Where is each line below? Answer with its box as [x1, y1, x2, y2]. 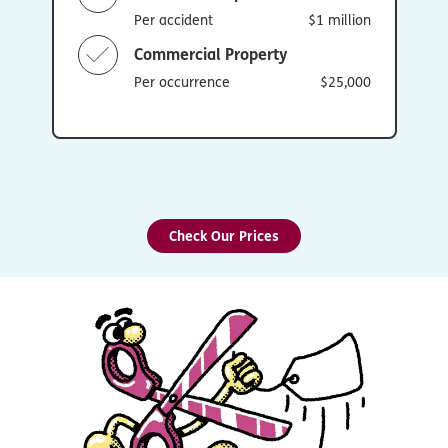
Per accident [133, 10, 213, 28]
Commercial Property [133, 44, 288, 64]
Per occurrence [133, 72, 230, 90]
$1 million [307, 10, 371, 28]
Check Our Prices [169, 226, 279, 244]
